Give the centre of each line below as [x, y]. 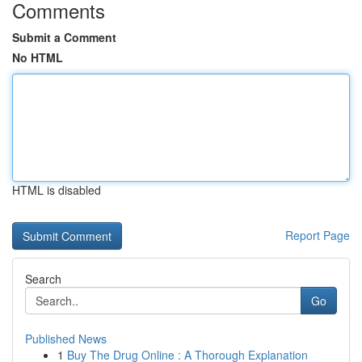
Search [43, 279]
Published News [66, 339]
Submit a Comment [64, 37]
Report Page [318, 235]
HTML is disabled [57, 190]
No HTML [38, 57]
